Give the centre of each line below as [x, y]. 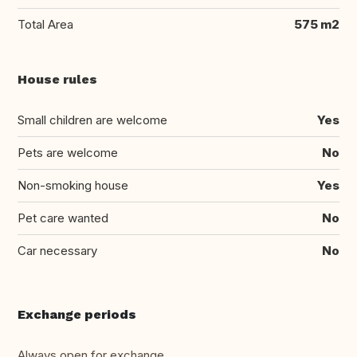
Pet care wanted [63, 218]
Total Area [45, 25]
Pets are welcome [68, 153]
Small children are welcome [92, 120]
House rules [57, 80]
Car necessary [57, 251]
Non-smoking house [73, 186]
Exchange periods [77, 315]
